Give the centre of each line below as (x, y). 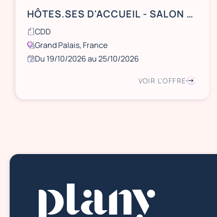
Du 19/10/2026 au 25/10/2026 (87, 59)
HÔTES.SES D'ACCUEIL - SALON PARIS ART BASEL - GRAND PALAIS (190, 14)
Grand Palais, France (71, 45)
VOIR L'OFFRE (162, 81)
